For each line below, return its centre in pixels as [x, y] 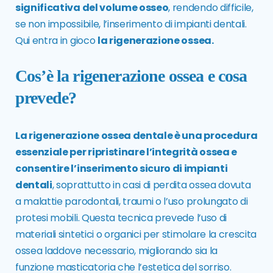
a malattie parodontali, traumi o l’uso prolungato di [132, 202]
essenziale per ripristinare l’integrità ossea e [126, 152]
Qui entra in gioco [56, 41]
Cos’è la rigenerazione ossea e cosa [131, 76]
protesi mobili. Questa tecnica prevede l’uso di [121, 218]
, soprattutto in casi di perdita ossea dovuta [151, 185]
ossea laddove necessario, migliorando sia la [116, 251]
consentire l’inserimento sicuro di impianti [122, 169]
